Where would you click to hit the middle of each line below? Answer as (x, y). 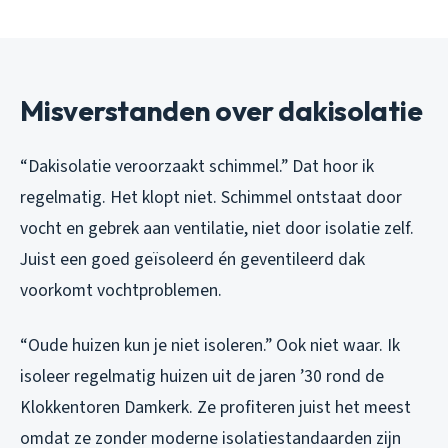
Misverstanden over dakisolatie (221, 110)
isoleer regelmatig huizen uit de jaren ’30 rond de (202, 376)
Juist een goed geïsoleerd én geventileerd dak (192, 259)
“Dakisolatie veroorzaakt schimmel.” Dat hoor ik (197, 166)
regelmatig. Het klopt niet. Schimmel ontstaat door (211, 197)
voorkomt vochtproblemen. (121, 290)
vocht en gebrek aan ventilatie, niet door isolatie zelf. (217, 228)
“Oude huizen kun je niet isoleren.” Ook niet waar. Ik (210, 345)
